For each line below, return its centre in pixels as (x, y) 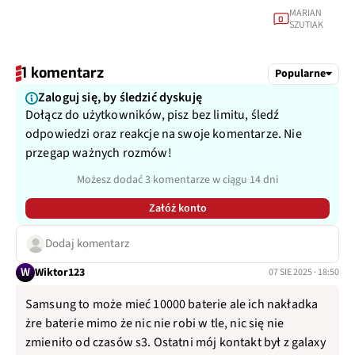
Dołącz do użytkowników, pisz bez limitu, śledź (153, 112)
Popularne (300, 70)
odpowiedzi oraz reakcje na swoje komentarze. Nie (164, 131)
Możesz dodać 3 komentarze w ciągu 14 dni (177, 177)
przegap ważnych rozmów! (99, 150)
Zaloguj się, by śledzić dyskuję (120, 95)
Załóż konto (177, 206)
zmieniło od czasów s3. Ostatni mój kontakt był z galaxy (176, 340)
